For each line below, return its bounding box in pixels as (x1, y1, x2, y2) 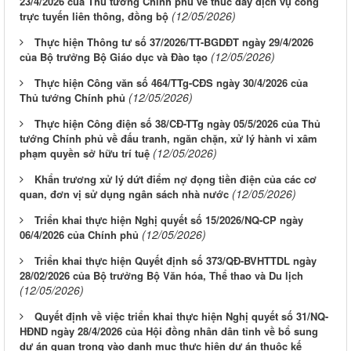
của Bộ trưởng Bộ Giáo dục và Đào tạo (20, 49, 208, 65)
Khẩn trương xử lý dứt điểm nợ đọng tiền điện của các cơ (34, 172, 317, 187)
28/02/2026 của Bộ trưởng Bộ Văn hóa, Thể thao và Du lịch (20, 268, 303, 284)
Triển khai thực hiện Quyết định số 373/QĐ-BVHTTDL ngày (34, 253, 317, 269)
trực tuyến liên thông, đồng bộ (20, 9, 168, 24)
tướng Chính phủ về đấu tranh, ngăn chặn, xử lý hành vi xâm (20, 131, 317, 147)
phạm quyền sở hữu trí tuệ (20, 146, 150, 161)
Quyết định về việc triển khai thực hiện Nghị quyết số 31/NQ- (34, 309, 328, 324)
